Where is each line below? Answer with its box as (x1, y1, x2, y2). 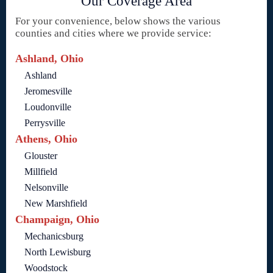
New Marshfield (24, 198, 87, 209)
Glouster (24, 151, 57, 161)
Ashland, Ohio (15, 52, 83, 65)
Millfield (24, 166, 57, 177)
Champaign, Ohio (15, 213, 99, 226)
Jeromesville (24, 86, 72, 97)
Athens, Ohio (15, 133, 77, 146)
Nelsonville (24, 182, 68, 193)
